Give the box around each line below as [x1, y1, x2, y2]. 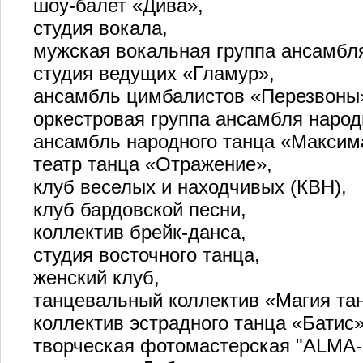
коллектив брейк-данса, [33, 220, 246, 243]
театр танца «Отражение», [33, 152, 272, 175]
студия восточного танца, [33, 243, 260, 266]
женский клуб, [33, 266, 160, 288]
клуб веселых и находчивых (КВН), [33, 175, 347, 198]
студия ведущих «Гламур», [33, 62, 275, 84]
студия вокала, [33, 16, 168, 39]
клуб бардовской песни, [33, 198, 246, 220]
